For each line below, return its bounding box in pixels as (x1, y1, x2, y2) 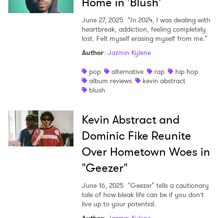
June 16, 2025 (81, 181, 124, 191)
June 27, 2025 (81, 15, 123, 25)
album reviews (89, 76, 132, 86)
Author (81, 48, 104, 58)
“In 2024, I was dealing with (125, 15, 210, 25)
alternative (111, 67, 144, 77)
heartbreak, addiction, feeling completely (81, 24, 206, 35)
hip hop (175, 67, 198, 77)
